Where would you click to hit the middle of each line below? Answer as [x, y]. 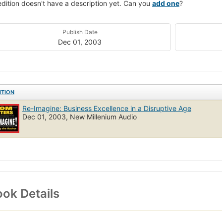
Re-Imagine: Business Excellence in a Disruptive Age [107, 108]
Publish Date [80, 32]
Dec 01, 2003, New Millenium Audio [80, 116]
